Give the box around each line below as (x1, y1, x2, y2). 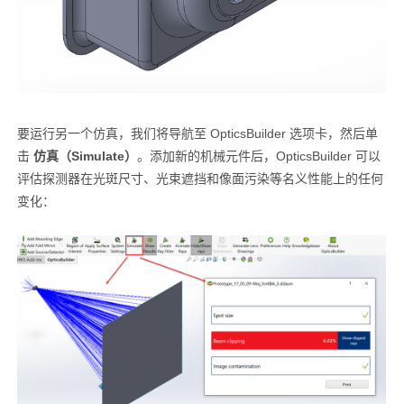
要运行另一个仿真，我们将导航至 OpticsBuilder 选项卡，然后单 (16, 126, 378, 142)
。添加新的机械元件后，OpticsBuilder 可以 (136, 149, 381, 164)
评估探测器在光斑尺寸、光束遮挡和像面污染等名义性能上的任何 (16, 171, 383, 187)
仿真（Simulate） (32, 149, 137, 164)
